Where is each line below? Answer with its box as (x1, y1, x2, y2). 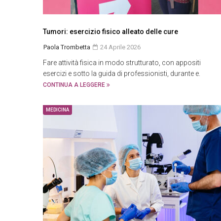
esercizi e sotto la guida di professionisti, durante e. (43, 70, 200, 77)
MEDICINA (46, 107, 69, 112)
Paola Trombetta (43, 43, 90, 51)
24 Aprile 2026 (99, 43, 141, 51)
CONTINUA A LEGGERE (43, 81, 107, 88)
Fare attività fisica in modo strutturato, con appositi (43, 59, 201, 67)
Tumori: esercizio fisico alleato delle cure (43, 28, 178, 36)
